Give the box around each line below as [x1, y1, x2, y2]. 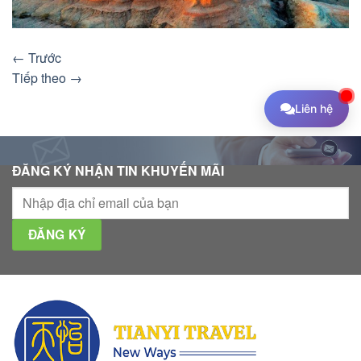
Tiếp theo [12, 68, 69, 87]
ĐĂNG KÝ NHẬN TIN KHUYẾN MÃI [12, 160, 224, 180]
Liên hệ [295, 102, 333, 115]
